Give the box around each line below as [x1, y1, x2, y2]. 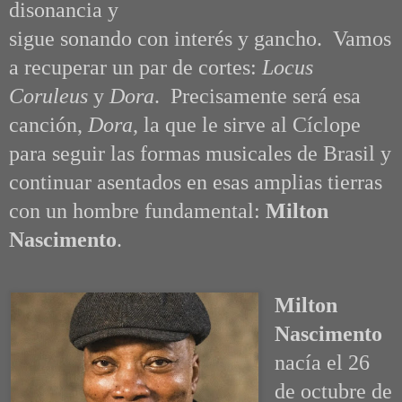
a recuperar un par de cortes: [9, 56, 262, 80]
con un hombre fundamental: [9, 199, 266, 223]
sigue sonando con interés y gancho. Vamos [9, 27, 391, 51]
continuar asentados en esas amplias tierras [9, 170, 382, 195]
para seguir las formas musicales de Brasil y [9, 142, 391, 166]
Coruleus [9, 84, 93, 109]
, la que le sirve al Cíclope [133, 113, 361, 137]
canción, [9, 113, 88, 137]
